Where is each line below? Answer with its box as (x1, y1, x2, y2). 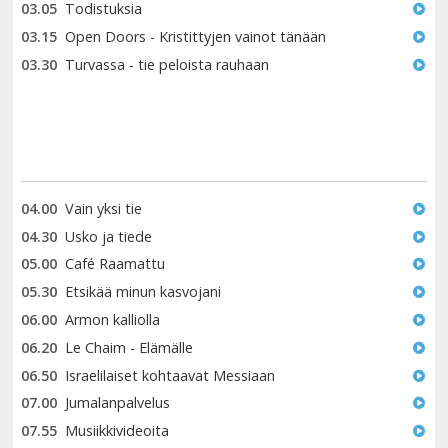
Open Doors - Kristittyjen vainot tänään (65, 26, 326, 46)
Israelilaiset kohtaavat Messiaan (65, 365, 275, 385)
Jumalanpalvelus (65, 393, 170, 413)
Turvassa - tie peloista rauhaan (65, 54, 269, 74)
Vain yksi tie (65, 198, 142, 218)
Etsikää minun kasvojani (65, 282, 221, 302)
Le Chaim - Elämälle (65, 337, 193, 357)
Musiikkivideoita (65, 421, 169, 441)
